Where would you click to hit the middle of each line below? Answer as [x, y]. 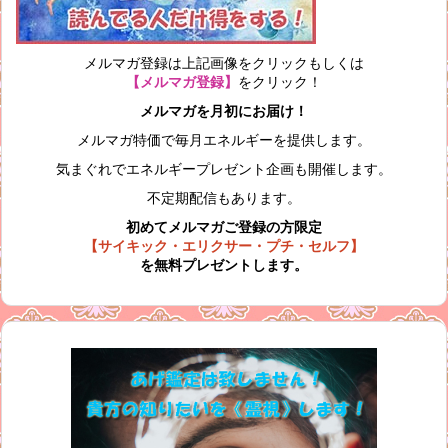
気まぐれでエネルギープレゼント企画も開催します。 [224, 169]
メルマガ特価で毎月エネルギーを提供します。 [224, 140]
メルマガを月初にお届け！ [224, 111]
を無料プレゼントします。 [224, 265]
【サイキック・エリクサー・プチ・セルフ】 [224, 246]
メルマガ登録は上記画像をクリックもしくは [224, 63]
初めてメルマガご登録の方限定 [224, 227]
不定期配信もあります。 [224, 198]
